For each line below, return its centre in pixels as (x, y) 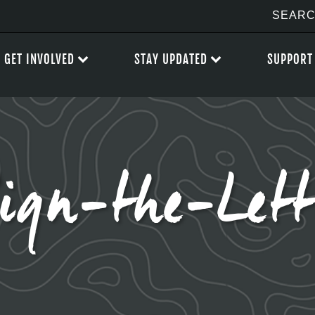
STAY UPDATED (171, 59)
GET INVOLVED (39, 59)
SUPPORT (290, 59)
